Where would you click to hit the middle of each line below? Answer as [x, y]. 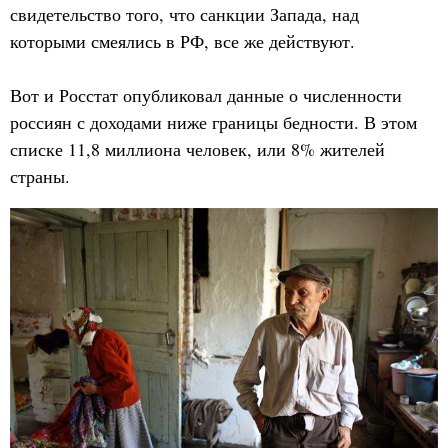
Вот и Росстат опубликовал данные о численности [206, 95]
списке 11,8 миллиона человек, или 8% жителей [197, 149]
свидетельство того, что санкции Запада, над [184, 14]
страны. [40, 176]
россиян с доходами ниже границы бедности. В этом [213, 122]
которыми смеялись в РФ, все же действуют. [182, 41]
